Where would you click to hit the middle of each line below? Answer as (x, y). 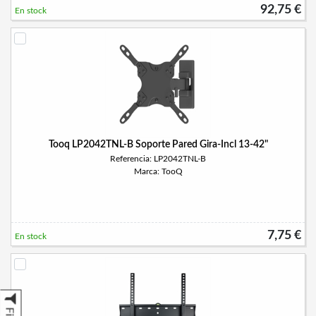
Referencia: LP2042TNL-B (158, 159)
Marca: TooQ (158, 171)
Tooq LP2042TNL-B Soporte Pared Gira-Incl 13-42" (158, 145)
